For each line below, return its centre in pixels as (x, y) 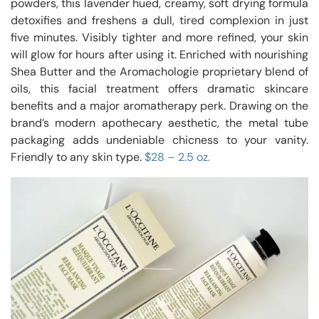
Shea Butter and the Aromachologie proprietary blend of (159, 72)
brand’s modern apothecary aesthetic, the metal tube (159, 123)
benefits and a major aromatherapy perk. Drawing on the (159, 106)
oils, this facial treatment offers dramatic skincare (159, 89)
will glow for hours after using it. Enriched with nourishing (159, 55)
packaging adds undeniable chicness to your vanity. (159, 140)
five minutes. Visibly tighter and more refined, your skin (159, 38)
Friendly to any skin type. (78, 157)
